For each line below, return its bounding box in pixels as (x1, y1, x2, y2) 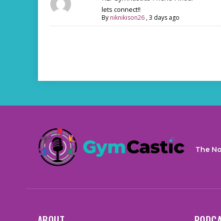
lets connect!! (102, 5, 141, 14)
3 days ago (149, 13, 180, 22)
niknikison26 (110, 13, 145, 22)
